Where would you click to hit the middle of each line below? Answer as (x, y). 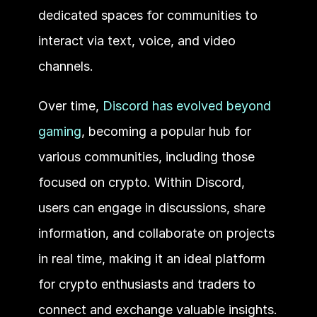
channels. (67, 66)
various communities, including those (146, 156)
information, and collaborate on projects (156, 233)
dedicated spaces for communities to (148, 15)
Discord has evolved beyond (186, 105)
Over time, (70, 105)
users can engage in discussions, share (151, 207)
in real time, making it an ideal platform (151, 258)
